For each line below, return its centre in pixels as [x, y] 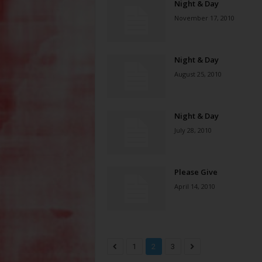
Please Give [196, 172]
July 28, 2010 [193, 130]
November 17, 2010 [204, 18]
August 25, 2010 [198, 74]
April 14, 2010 [194, 186]
